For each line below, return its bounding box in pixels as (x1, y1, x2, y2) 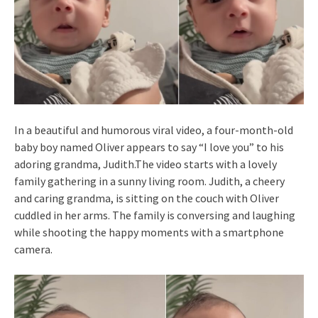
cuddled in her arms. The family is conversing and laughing (14, 207, 295, 222)
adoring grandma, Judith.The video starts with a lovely (14, 156, 277, 171)
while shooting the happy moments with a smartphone (14, 224, 284, 239)
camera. (14, 241, 53, 256)
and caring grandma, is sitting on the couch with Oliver (14, 190, 279, 205)
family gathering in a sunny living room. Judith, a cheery (14, 173, 285, 188)
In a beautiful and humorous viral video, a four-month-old (14, 122, 293, 137)
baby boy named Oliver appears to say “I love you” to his (14, 139, 284, 154)
